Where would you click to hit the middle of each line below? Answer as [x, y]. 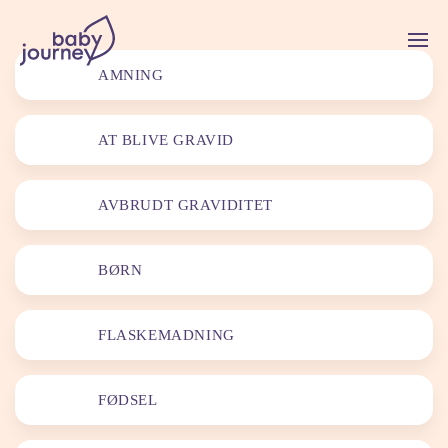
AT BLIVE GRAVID [166, 140]
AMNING [131, 75]
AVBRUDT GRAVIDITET [185, 205]
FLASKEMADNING [166, 335]
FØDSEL [128, 400]
